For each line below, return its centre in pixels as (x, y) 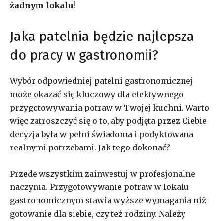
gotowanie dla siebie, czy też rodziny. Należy (98, 213)
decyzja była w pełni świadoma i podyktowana (102, 134)
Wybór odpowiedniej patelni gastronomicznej (101, 81)
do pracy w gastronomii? (84, 55)
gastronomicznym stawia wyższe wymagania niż (108, 200)
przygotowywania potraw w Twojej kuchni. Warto (110, 107)
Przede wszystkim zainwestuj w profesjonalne (103, 173)
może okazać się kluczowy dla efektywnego (97, 94)
